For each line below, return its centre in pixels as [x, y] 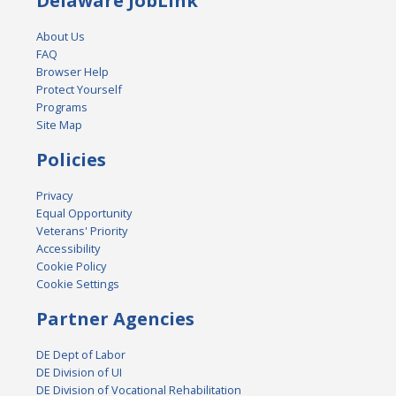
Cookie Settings [78, 283]
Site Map [60, 124]
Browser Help [73, 71]
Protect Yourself [80, 89]
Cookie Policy [72, 266]
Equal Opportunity [84, 213]
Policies [72, 159]
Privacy [55, 195]
